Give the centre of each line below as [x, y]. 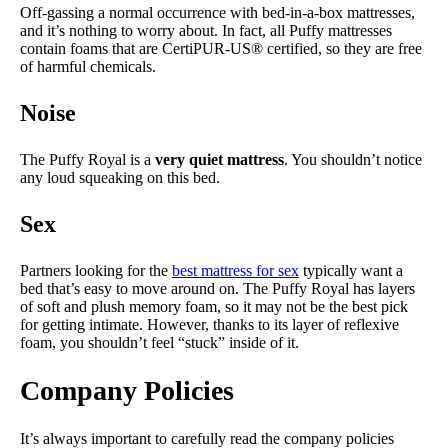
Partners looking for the [96, 270]
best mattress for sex [235, 270]
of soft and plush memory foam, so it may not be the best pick [214, 306]
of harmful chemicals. [88, 66]
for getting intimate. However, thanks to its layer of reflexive [209, 324]
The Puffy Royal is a [87, 159]
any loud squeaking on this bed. [120, 177]
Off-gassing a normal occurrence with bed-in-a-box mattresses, [217, 12]
